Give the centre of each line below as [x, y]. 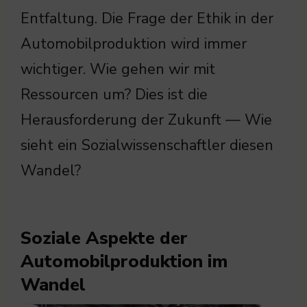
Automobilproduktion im [124, 262]
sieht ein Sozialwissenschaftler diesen [147, 146]
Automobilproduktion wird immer [134, 44]
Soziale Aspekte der [104, 238]
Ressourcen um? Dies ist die [114, 95]
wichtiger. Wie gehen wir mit [118, 70]
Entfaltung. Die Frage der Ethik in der [147, 19]
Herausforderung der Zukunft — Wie [146, 120]
